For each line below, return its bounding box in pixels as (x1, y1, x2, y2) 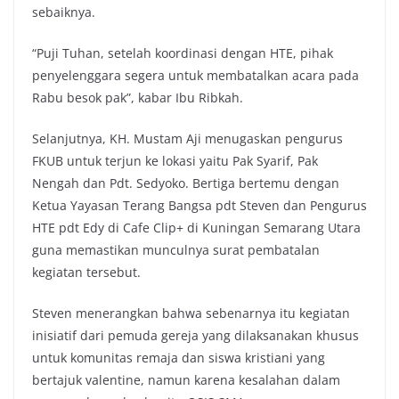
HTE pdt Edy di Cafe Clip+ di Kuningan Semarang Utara (32, 219, 361, 237)
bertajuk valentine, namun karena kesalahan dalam (32, 371, 340, 389)
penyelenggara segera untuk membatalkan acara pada (32, 67, 359, 85)
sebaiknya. (32, 4, 95, 21)
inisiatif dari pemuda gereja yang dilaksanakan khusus (32, 327, 359, 345)
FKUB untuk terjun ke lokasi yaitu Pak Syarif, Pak (32, 152, 318, 170)
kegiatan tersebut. (32, 264, 141, 281)
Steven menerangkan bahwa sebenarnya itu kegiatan (32, 305, 350, 322)
